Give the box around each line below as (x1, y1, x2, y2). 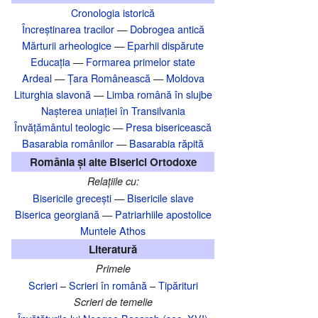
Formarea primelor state (86, 54, 195, 70)
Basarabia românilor (22, 136, 114, 151)
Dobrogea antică (129, 21, 204, 37)
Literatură (89, 241, 137, 258)
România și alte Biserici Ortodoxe (29, 154, 197, 170)
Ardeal (21, 70, 52, 86)
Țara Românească (67, 70, 150, 86)
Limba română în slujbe (106, 87, 212, 102)
